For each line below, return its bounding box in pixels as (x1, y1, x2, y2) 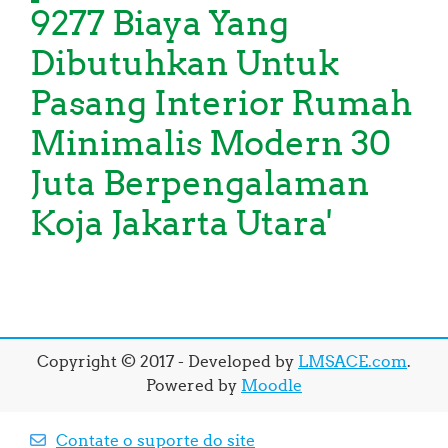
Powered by (146, 375, 241, 396)
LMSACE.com (298, 351, 407, 372)
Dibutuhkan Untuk (30, 40, 339, 85)
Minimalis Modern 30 (30, 120, 391, 165)
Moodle (241, 375, 302, 396)
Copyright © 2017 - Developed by (37, 351, 298, 372)
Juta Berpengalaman (30, 160, 370, 205)
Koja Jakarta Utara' (30, 200, 333, 245)
